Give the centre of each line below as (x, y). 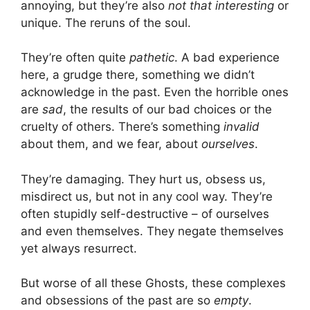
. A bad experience (227, 57)
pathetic (152, 57)
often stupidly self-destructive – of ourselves (145, 213)
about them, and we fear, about (111, 144)
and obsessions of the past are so (117, 300)
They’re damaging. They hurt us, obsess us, (143, 179)
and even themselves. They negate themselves (152, 231)
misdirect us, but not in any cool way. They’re (147, 196)
